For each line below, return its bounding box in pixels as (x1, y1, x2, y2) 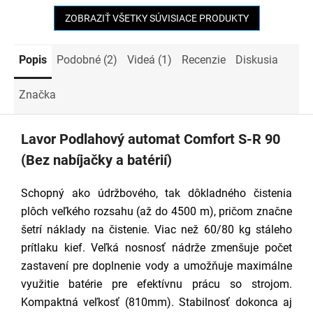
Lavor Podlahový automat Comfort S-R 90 (21, 130, 280, 147)
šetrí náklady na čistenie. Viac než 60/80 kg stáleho (21, 222, 292, 236)
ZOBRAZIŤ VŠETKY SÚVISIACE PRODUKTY (64, 12, 249, 24)
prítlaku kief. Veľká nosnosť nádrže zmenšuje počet (21, 240, 292, 254)
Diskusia (235, 52, 278, 66)
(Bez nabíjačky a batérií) (21, 151, 172, 168)
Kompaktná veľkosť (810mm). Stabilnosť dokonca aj (21, 295, 292, 309)
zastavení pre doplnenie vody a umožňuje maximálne (21, 259, 292, 272)
